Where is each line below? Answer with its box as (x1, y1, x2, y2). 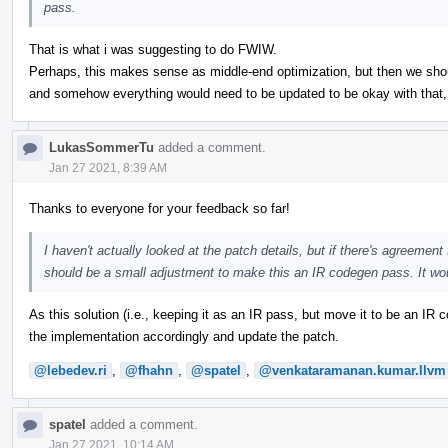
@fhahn (125, 362, 173, 378)
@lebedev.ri (34, 362, 107, 378)
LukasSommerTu (49, 139, 154, 155)
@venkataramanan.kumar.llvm (259, 362, 446, 378)
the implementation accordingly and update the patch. (29, 328, 339, 344)
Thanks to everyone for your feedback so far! (29, 200, 290, 216)
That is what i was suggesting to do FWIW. (29, 41, 277, 57)
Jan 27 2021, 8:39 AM (49, 160, 167, 175)
